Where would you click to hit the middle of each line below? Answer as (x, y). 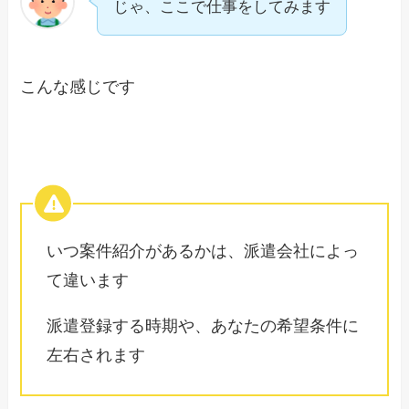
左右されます (96, 356)
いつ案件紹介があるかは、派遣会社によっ (203, 252)
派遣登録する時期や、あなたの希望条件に (203, 326)
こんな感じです (78, 86)
